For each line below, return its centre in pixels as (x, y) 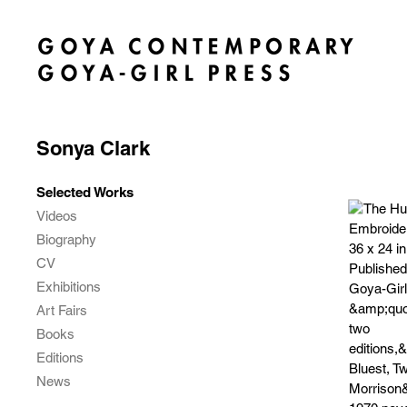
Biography (66, 239)
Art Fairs (62, 310)
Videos (57, 216)
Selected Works (85, 192)
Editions (60, 357)
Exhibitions (69, 287)
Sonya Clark (93, 148)
